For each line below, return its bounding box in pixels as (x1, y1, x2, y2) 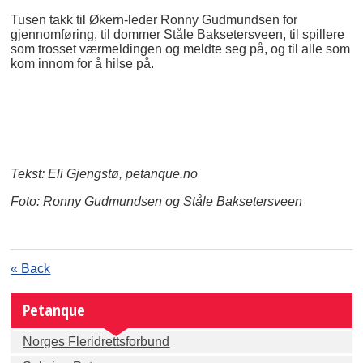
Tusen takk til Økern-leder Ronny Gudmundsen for (11, 12, 298, 27)
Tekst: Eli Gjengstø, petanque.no (11, 166, 199, 181)
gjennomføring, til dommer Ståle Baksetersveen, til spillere (11, 27, 345, 41)
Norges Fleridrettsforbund (23, 334, 170, 348)
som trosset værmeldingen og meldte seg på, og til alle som (11, 41, 351, 56)
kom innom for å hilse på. (11, 56, 155, 70)
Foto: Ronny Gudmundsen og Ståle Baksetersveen (11, 194, 306, 208)
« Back (11, 261, 51, 275)
